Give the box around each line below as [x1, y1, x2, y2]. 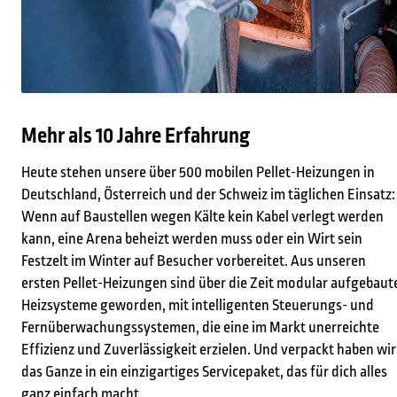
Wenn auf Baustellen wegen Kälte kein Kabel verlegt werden [21, 206, 384, 228]
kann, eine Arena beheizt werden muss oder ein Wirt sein [21, 228, 362, 250]
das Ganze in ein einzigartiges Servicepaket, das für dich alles [21, 361, 387, 383]
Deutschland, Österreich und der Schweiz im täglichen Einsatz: [21, 183, 395, 206]
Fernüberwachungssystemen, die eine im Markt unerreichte [21, 316, 379, 339]
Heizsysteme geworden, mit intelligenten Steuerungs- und [21, 294, 374, 316]
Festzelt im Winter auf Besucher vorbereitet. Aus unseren [21, 250, 366, 272]
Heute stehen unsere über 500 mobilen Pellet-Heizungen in [21, 161, 375, 183]
